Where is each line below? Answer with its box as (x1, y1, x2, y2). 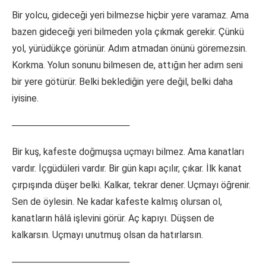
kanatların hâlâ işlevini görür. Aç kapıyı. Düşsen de (12, 213, 214, 224)
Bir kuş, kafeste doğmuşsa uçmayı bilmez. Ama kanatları (12, 146, 244, 158)
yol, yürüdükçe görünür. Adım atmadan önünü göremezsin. (12, 43, 247, 55)
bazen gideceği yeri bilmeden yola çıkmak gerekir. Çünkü (12, 26, 244, 38)
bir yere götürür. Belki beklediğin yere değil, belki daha (12, 76, 233, 88)
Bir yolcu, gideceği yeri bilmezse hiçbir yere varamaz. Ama (12, 9, 249, 21)
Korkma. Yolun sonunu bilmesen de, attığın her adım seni (12, 59, 243, 71)
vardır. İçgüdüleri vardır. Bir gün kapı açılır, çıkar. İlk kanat (12, 163, 242, 175)
